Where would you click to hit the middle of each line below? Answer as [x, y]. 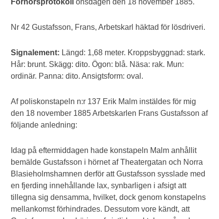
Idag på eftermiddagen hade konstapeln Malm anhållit [104, 150]
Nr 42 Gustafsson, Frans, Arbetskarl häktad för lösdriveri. [108, 27]
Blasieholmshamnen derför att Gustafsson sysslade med [108, 174]
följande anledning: [44, 125]
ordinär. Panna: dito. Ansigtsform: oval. [77, 76]
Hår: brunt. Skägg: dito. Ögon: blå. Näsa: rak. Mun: [98, 64]
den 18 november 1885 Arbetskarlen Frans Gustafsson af [109, 113]
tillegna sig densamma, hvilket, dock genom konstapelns [109, 197]
